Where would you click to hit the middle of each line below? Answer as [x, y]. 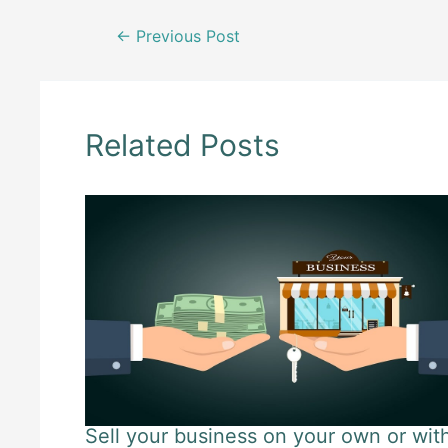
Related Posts [182, 144]
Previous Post [185, 36]
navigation [125, 62]
